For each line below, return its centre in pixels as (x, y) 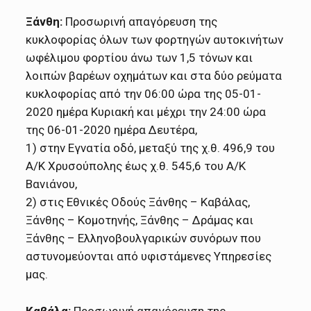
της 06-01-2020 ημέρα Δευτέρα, (112, 129)
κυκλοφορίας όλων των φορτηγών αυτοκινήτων (155, 39)
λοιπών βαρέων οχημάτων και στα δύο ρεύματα (154, 75)
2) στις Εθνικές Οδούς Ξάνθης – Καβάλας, (138, 202)
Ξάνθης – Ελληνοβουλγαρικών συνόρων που (144, 238)
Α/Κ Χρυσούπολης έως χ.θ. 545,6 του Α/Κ (136, 166)
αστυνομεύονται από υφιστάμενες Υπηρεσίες (149, 256)
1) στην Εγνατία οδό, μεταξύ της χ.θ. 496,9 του (151, 148)
